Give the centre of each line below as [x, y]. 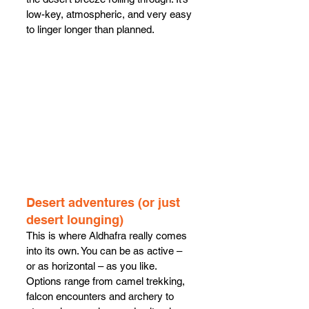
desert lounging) [75, 219]
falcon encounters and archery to [101, 296]
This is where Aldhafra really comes [108, 235]
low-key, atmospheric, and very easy [110, 14]
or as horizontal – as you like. [93, 266]
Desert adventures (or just [105, 202]
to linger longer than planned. [90, 29]
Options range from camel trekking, [107, 281]
